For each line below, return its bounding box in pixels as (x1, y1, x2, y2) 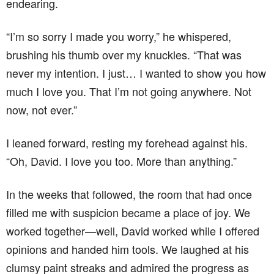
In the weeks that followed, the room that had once (6, 186, 252, 202)
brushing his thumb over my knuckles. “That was (6, 46, 242, 63)
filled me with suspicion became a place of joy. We (6, 204, 250, 221)
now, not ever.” (6, 102, 77, 118)
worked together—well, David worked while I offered (6, 223, 259, 239)
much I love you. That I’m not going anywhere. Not (6, 83, 251, 100)
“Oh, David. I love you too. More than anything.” (6, 153, 237, 169)
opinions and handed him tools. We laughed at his (6, 241, 249, 257)
